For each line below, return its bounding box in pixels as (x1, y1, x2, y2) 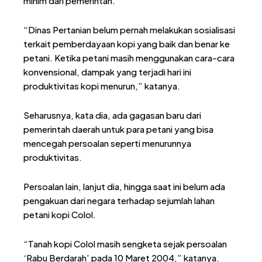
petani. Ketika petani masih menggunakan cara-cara (23, 51, 235, 63)
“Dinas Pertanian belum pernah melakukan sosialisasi (23, 23, 235, 35)
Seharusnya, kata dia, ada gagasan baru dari (23, 109, 201, 120)
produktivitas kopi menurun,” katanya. (23, 80, 180, 91)
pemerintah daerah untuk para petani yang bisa (23, 123, 213, 135)
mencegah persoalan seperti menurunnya (23, 137, 191, 149)
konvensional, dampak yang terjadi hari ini (23, 65, 191, 77)
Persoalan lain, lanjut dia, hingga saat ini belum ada (23, 180, 225, 192)
